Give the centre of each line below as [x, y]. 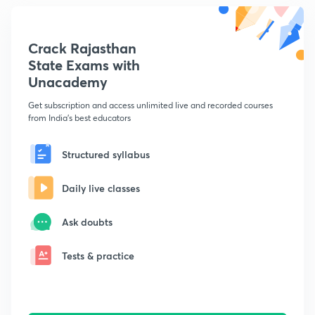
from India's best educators [79, 118]
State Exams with [84, 65]
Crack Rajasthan [82, 49]
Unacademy [68, 82]
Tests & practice [98, 255]
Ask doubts [87, 221]
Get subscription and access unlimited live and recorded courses [150, 105]
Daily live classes [101, 188]
